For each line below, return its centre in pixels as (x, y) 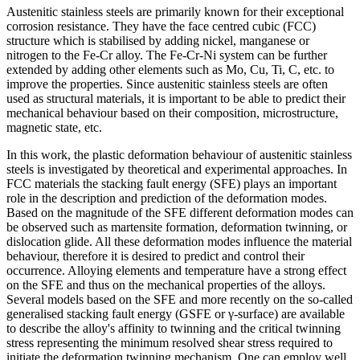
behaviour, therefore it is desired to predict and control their (155, 256)
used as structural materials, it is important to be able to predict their (176, 98)
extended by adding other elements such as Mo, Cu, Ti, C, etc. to (170, 69)
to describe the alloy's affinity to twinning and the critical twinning (174, 328)
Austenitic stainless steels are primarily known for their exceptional (175, 11)
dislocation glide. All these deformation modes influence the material (179, 241)
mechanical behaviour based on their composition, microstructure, (172, 112)
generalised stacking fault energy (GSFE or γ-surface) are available (176, 313)
